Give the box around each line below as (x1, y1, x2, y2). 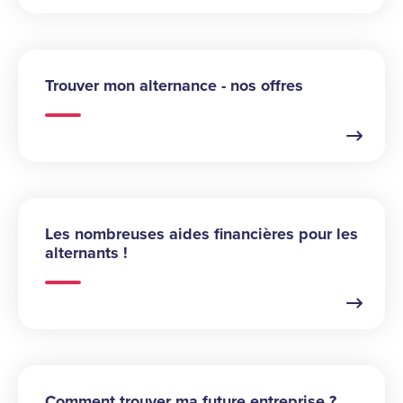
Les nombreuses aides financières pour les (45, 224, 358, 245)
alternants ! (45, 243, 128, 264)
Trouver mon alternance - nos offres (45, 76, 303, 96)
